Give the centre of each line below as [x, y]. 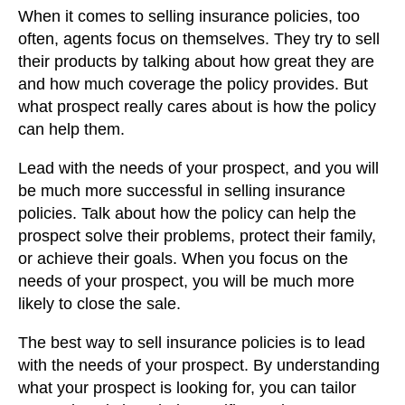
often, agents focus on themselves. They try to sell [199, 38]
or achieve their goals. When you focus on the [183, 258]
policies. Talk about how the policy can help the [187, 213]
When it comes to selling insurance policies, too [189, 16]
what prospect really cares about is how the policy [197, 106]
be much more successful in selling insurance [182, 190]
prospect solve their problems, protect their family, [197, 235]
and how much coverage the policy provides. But [193, 84]
